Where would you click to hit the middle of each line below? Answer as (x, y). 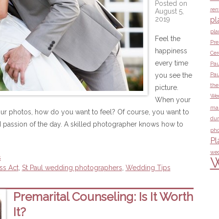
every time (171, 63)
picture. (166, 88)
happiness (171, 51)
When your (173, 100)
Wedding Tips (148, 168)
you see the (173, 75)
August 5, (169, 11)
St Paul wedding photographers (72, 168)
